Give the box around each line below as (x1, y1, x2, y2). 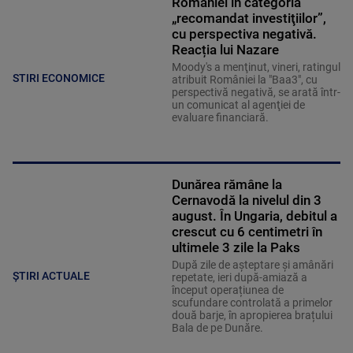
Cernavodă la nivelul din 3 (171, 192, 321, 209)
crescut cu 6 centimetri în (171, 224, 322, 240)
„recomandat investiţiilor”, (171, 10, 326, 27)
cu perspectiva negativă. (171, 26, 317, 43)
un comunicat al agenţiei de (171, 98, 305, 112)
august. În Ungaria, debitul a (171, 208, 337, 225)
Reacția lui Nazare (171, 42, 279, 58)
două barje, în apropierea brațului (171, 309, 333, 322)
